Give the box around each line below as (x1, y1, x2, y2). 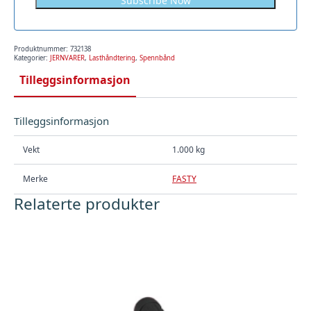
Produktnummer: (14, 44, 70, 53)
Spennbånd (140, 53, 175, 62)
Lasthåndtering (89, 53, 135, 62)
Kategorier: (14, 53, 50, 62)
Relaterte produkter (14, 193, 160, 215)
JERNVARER (50, 53, 85, 62)
